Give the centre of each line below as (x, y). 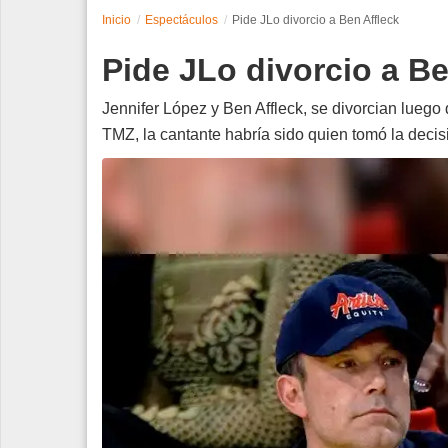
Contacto (49, 127)
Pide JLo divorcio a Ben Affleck (315, 19)
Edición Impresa (73, 170)
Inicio (116, 19)
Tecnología (55, 84)
